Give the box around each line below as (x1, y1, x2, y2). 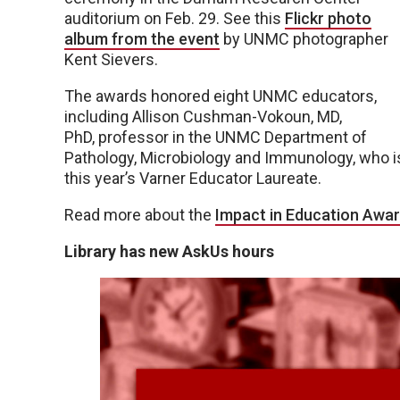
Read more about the (64, 204, 215, 224)
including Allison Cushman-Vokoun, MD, (64, 106, 342, 126)
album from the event (64, 29, 220, 48)
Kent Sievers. (64, 49, 158, 69)
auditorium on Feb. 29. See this (64, 8, 285, 28)
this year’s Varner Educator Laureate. (64, 168, 321, 187)
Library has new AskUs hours (64, 241, 274, 261)
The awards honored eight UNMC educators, (64, 86, 377, 105)
